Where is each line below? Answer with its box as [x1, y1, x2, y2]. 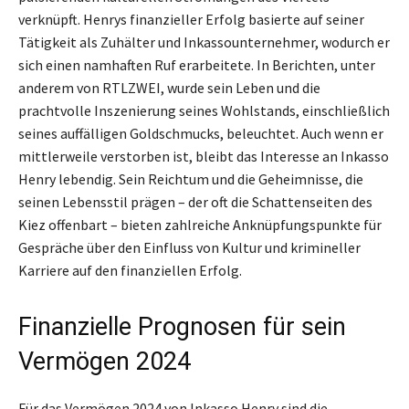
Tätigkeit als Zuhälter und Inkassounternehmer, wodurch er [18, 32, 390, 51]
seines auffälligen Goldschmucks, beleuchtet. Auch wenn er [18, 123, 383, 142]
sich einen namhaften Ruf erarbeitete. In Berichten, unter [18, 55, 375, 74]
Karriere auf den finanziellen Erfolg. [18, 260, 242, 279]
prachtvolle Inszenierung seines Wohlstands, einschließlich [18, 100, 390, 120]
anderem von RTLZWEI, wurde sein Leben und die [18, 78, 320, 97]
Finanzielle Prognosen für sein [18, 311, 346, 341]
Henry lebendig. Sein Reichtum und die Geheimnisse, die [18, 169, 363, 188]
